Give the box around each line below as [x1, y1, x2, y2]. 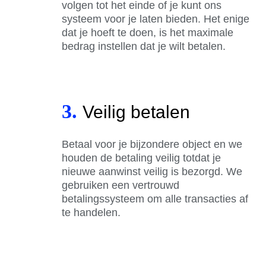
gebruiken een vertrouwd [62, 179, 179, 191]
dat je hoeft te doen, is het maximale [62, 26, 233, 39]
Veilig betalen [83, 102, 190, 122]
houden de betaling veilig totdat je [62, 151, 221, 164]
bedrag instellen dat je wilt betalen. [62, 40, 229, 52]
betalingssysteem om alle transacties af [62, 192, 248, 205]
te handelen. [62, 206, 123, 218]
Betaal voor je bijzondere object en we [62, 138, 242, 150]
